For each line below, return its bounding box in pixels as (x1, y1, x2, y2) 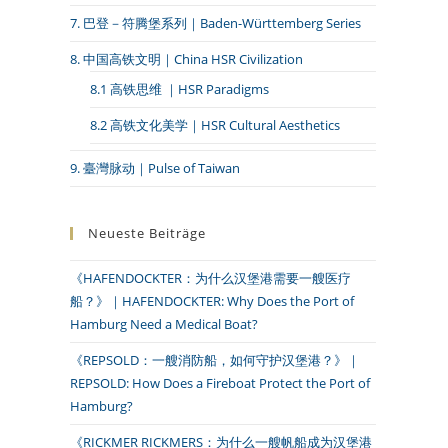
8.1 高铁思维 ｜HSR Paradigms (90, 80, 269, 98)
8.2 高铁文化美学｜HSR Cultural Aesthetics (90, 116, 340, 134)
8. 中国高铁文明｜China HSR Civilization (70, 50, 303, 68)
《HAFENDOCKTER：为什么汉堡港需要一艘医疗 (70, 269, 351, 287)
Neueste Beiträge (88, 224, 206, 242)
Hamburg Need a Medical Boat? (70, 315, 258, 333)
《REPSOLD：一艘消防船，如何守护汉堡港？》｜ (70, 351, 360, 369)
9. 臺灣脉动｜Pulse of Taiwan (70, 159, 240, 177)
